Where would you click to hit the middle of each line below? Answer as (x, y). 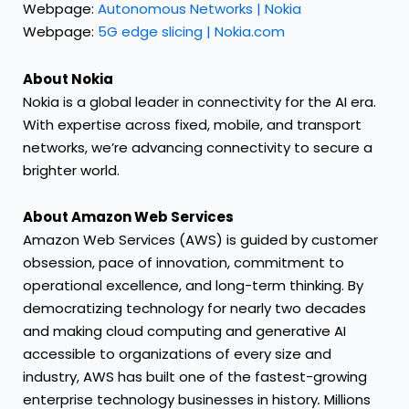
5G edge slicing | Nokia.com (191, 32)
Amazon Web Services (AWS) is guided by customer (200, 239)
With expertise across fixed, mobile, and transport (192, 124)
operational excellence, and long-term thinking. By (193, 285)
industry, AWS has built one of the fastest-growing (195, 376)
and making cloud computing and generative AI (184, 330)
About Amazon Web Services (128, 216)
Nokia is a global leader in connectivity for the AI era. (199, 101)
